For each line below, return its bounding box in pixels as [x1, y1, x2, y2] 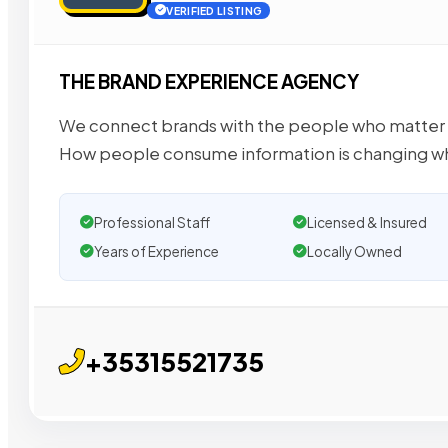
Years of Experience [94, 242, 219, 260]
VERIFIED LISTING [166, 4, 263, 18]
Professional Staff [94, 213, 210, 231]
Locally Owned [306, 242, 402, 260]
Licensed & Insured [306, 213, 427, 231]
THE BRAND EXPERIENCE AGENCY [59, 70, 359, 94]
